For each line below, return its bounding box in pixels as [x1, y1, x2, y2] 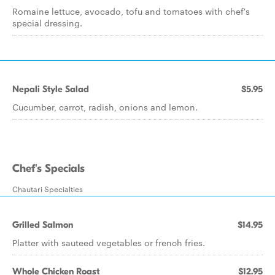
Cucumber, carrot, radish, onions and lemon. [12, 101, 198, 113]
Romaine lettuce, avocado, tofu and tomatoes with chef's [12, 5, 250, 17]
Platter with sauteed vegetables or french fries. [12, 236, 205, 249]
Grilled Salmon [12, 219, 73, 230]
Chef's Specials [12, 162, 85, 175]
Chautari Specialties [12, 183, 83, 194]
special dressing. [12, 17, 82, 29]
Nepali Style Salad [12, 83, 89, 95]
